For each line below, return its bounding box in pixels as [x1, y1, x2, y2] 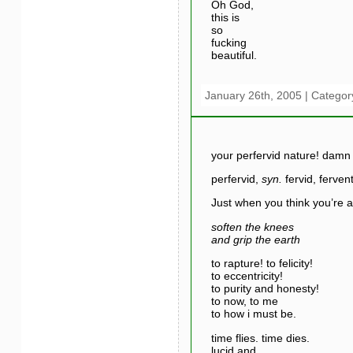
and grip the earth [210, 232, 300, 246]
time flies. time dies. [210, 331, 310, 344]
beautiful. [210, 48, 257, 61]
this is [210, 10, 240, 24]
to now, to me [210, 295, 278, 308]
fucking [210, 35, 247, 49]
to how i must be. [210, 307, 296, 321]
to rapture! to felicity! [210, 257, 313, 270]
